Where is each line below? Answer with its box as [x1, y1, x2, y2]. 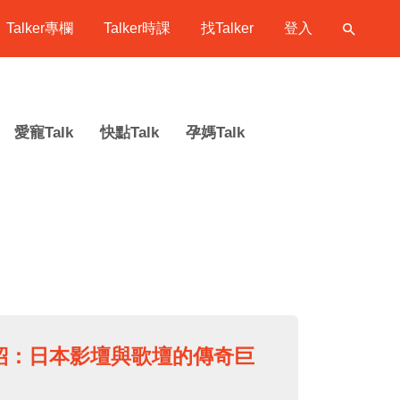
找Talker [201, 21, 254, 36]
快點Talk [100, 124, 159, 141]
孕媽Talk [186, 124, 245, 141]
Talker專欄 [6, 21, 73, 36]
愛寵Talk [14, 124, 73, 141]
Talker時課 [104, 21, 171, 36]
